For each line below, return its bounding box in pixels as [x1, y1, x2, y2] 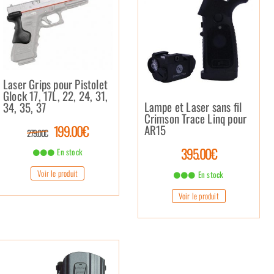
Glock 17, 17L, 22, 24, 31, [3, 86, 108, 104]
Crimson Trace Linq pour [144, 109, 247, 127]
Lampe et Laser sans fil [144, 98, 242, 116]
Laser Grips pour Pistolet [3, 75, 108, 92]
